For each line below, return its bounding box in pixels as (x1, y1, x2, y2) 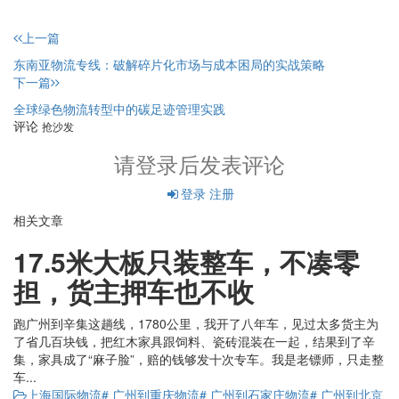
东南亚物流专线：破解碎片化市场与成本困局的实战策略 (13, 55, 332, 74)
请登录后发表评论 (114, 148, 285, 180)
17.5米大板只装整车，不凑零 (13, 242, 360, 281)
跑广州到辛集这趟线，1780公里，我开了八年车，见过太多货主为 (13, 314, 379, 333)
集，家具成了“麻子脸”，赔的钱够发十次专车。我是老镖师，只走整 (13, 350, 384, 369)
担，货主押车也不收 (13, 272, 254, 311)
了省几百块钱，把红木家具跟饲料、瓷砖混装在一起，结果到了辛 (13, 332, 375, 351)
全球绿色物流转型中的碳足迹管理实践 (13, 100, 225, 118)
